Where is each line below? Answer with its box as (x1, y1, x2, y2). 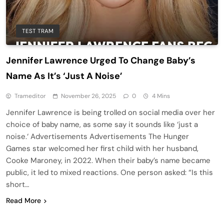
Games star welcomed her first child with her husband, (6, 143, 198, 153)
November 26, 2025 (61, 91, 116, 100)
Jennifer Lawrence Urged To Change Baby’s (6, 54, 195, 66)
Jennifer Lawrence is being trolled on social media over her (6, 107, 215, 117)
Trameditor (14, 91, 45, 100)
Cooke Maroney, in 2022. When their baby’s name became (6, 155, 210, 165)
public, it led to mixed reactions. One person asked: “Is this (6, 167, 213, 177)
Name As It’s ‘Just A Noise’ (6, 69, 122, 82)
